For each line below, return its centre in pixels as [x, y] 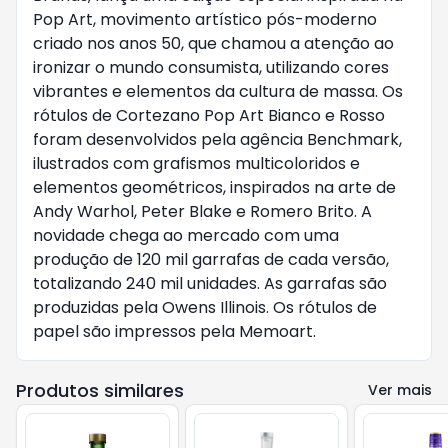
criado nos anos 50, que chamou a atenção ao [213, 43]
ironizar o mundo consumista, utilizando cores [211, 67]
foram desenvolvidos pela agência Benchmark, [217, 139]
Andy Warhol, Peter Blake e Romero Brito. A [202, 211]
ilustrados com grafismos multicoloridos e [196, 163]
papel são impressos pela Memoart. [174, 331]
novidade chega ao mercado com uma [186, 235]
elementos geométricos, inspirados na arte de [214, 187]
